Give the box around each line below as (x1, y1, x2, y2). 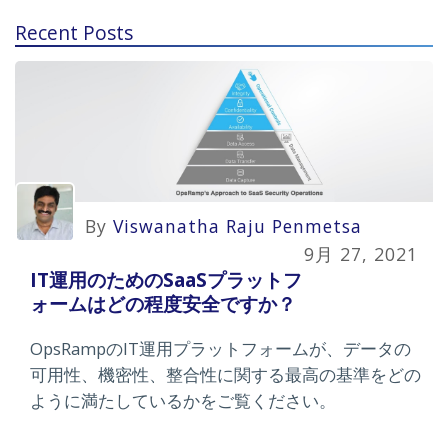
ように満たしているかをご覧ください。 (30, 389, 336, 413)
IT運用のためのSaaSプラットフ (30, 266, 302, 294)
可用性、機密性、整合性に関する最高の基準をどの (30, 363, 421, 387)
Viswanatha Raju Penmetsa (113, 214, 362, 239)
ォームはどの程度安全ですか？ (30, 290, 296, 318)
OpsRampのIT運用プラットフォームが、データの (30, 337, 411, 361)
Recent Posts (15, 18, 133, 46)
